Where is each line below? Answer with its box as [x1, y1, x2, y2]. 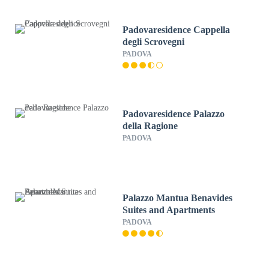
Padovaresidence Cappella [122, 25, 231, 35]
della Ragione [122, 121, 178, 131]
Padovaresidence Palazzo [122, 109, 225, 119]
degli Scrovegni [122, 37, 185, 47]
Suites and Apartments [122, 205, 216, 215]
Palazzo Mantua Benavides [122, 193, 233, 203]
